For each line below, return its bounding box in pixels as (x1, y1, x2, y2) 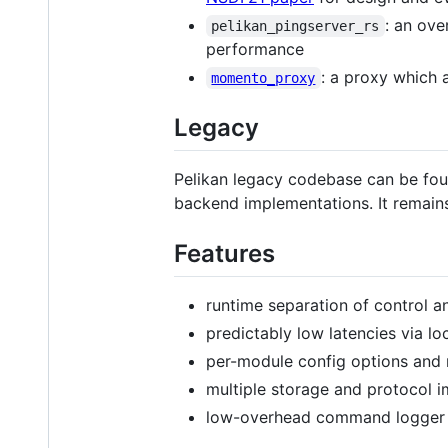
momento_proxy (211, 69, 316, 86)
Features (174, 239, 275, 269)
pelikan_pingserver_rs (211, 17, 380, 34)
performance (206, 38, 304, 59)
